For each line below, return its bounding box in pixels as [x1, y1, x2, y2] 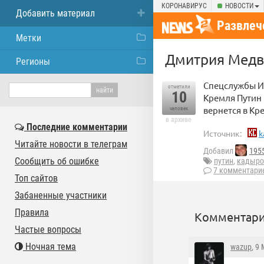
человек [170, 105, 188, 111]
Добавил [203, 146, 235, 156]
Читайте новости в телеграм [15, 138, 127, 150]
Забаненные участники [15, 190, 107, 201]
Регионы [16, 56, 50, 67]
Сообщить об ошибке [15, 156, 99, 167]
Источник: [203, 128, 242, 138]
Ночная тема [23, 241, 76, 252]
